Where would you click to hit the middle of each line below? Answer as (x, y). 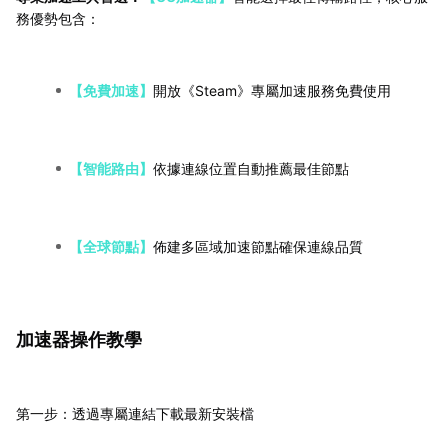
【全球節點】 (111, 247)
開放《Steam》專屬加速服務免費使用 (272, 91)
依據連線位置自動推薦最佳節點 (251, 169)
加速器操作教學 (79, 340)
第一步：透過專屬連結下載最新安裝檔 (135, 414)
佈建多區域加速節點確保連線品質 (258, 247)
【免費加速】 (111, 91)
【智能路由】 (111, 169)
